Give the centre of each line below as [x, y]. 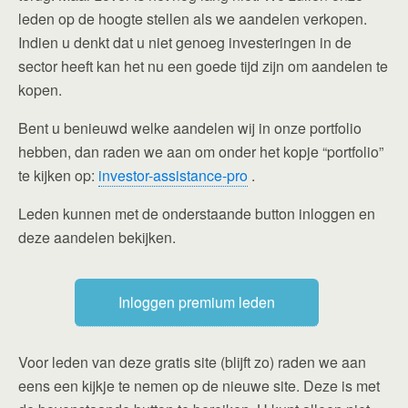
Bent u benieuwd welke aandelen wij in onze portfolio [190, 127]
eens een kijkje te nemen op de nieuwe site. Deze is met [199, 386]
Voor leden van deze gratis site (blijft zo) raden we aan [192, 362]
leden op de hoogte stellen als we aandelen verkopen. [193, 18]
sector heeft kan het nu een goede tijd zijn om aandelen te [203, 66]
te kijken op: [58, 175]
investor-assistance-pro [173, 175]
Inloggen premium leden [197, 301]
